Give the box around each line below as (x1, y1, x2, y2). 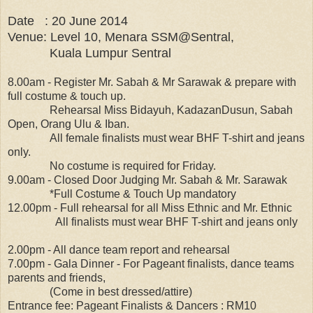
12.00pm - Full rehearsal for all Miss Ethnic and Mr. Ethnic (8, 201, 292, 214)
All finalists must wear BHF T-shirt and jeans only (8, 215, 298, 228)
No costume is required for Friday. (8, 159, 216, 172)
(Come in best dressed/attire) (8, 285, 192, 298)
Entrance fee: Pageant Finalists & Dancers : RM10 (8, 299, 256, 312)
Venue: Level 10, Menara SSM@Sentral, (8, 29, 238, 44)
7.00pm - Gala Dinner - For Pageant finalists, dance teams (8, 257, 294, 270)
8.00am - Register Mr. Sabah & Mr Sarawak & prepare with (8, 75, 296, 88)
